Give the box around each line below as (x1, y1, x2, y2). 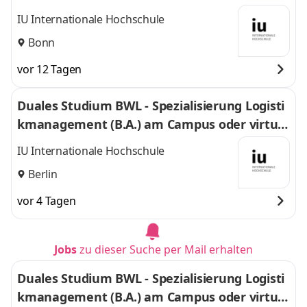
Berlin (28, 166, 58, 182)
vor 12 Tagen (17, 62, 82, 77)
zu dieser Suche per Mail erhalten (79, 242, 253, 257)
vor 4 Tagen (17, 193, 76, 208)
